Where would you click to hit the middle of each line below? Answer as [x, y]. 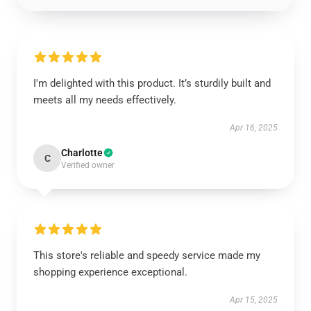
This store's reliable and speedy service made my [147, 255]
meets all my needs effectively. [105, 100]
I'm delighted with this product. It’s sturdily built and [152, 83]
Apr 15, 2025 [254, 300]
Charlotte [82, 153]
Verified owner [88, 165]
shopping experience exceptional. [110, 272]
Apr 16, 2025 [254, 128]
